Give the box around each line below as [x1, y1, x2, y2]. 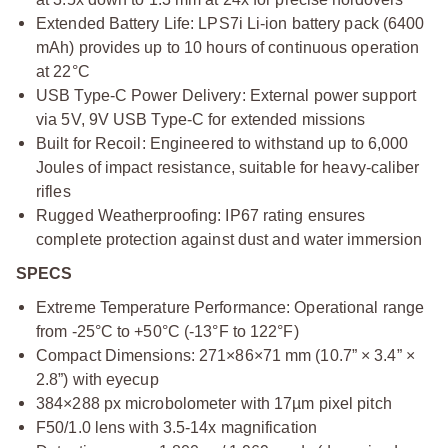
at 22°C [36, 63, 90, 80]
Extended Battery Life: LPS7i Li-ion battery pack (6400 [36, 15, 425, 32]
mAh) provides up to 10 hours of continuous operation [36, 39, 420, 56]
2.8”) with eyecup [36, 371, 159, 388]
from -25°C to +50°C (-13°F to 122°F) [36, 323, 299, 340]
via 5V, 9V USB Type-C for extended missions [36, 111, 366, 128]
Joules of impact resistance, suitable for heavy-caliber [36, 159, 420, 176]
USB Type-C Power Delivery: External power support [36, 87, 416, 104]
